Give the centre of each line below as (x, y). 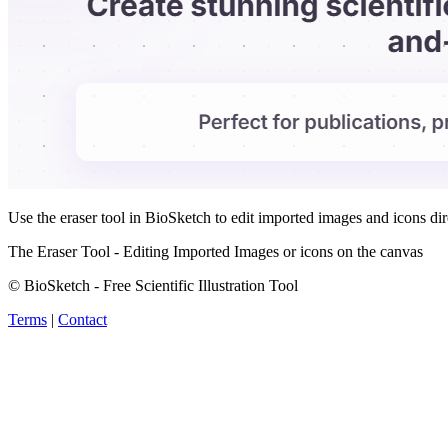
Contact (82, 319)
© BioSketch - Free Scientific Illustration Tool (153, 285)
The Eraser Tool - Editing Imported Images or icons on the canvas (215, 251)
